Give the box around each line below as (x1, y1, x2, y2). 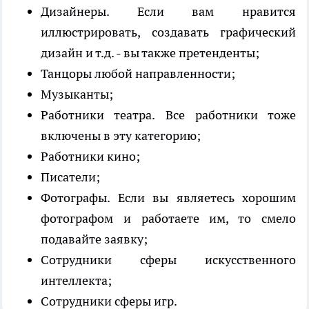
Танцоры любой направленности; (41, 65, 235, 81)
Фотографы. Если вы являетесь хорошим (41, 189, 296, 206)
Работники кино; (41, 148, 140, 164)
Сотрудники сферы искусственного (41, 251, 296, 268)
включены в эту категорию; (41, 127, 201, 143)
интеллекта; (41, 272, 112, 288)
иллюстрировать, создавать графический (41, 23, 296, 40)
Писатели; (41, 168, 100, 185)
